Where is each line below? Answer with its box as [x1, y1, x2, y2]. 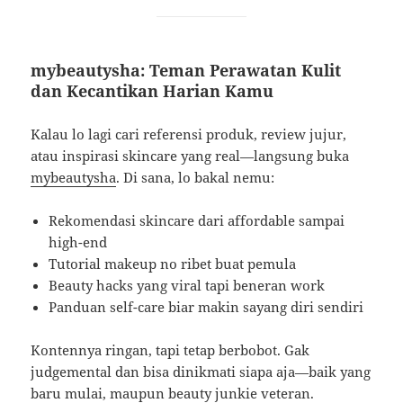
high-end [49, 233, 108, 252]
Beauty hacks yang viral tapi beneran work [49, 276, 326, 295]
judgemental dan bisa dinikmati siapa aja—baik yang [31, 363, 372, 381]
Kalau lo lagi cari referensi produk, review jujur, [31, 125, 347, 144]
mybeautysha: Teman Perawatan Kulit [31, 59, 342, 82]
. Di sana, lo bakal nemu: [116, 168, 275, 187]
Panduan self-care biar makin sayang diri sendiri [49, 298, 364, 317]
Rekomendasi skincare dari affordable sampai [49, 211, 345, 230]
